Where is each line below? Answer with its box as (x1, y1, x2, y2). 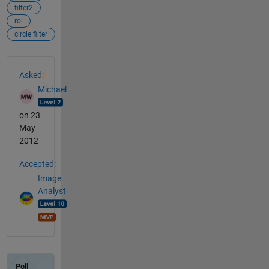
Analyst (37, 186, 66, 196)
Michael (37, 85, 67, 95)
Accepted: (19, 159, 56, 169)
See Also (5, 55, 55, 70)
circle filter (14, 29, 47, 38)
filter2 (14, 3, 33, 12)
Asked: (19, 70, 44, 80)
